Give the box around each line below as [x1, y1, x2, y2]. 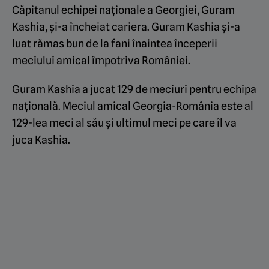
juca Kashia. [12, 133, 70, 147]
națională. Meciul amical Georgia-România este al [12, 100, 253, 113]
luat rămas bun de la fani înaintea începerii [12, 37, 217, 50]
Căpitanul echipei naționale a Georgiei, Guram [12, 4, 235, 17]
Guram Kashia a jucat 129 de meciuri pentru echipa [12, 83, 256, 96]
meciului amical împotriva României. [12, 54, 190, 67]
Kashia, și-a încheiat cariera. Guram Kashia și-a [12, 20, 240, 34]
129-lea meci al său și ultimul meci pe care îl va [12, 116, 237, 130]
